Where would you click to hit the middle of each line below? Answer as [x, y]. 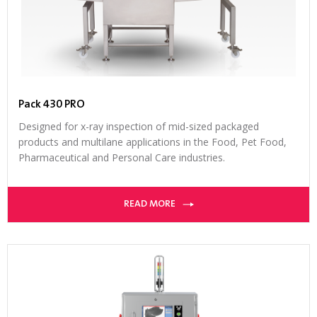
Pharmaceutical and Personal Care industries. [122, 158]
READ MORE [149, 205]
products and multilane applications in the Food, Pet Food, [152, 142]
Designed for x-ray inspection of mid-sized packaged [139, 127]
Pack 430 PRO [52, 105]
